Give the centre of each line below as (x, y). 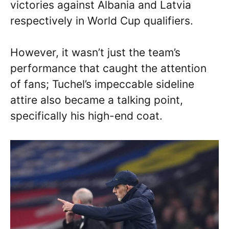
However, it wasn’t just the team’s (95, 52)
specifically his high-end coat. (86, 116)
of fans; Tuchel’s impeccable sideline (102, 84)
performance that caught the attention (108, 68)
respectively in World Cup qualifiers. (102, 20)
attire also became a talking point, (97, 100)
